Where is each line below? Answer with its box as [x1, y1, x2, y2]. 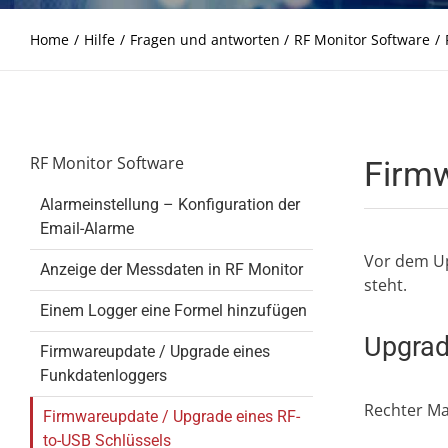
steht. [363, 274, 407, 296]
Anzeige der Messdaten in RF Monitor [39, 260, 303, 279]
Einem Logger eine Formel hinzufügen [39, 301, 307, 320]
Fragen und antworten [129, 30, 280, 49]
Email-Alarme [39, 219, 134, 238]
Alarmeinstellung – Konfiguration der [39, 195, 300, 214]
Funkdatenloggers [39, 366, 167, 385]
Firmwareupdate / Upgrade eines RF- [42, 407, 300, 426]
